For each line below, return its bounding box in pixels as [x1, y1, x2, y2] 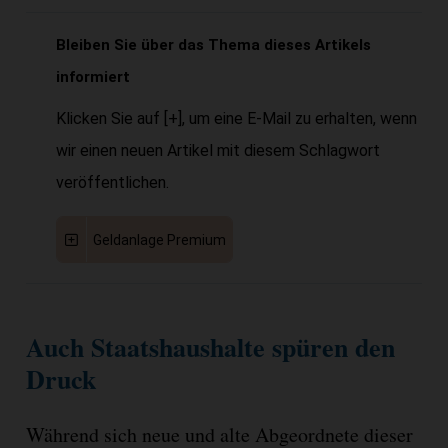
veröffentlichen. [55, 172, 169, 192]
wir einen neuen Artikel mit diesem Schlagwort [55, 140, 380, 160]
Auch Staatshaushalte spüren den [25, 327, 395, 366]
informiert [55, 67, 130, 86]
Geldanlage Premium [93, 231, 227, 248]
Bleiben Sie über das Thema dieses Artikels [55, 35, 371, 54]
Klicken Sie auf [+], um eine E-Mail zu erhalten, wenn [55, 108, 417, 128]
